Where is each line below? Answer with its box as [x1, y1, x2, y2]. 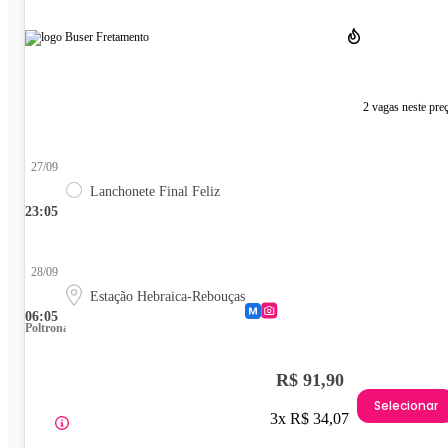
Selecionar [374, 396, 438, 414]
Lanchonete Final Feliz [90, 184, 220, 200]
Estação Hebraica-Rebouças [90, 289, 245, 305]
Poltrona [25, 321, 69, 336]
